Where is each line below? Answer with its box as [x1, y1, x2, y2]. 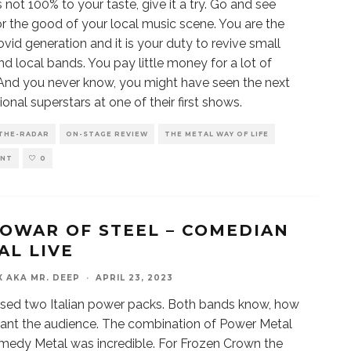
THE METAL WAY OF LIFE [165, 130, 269, 138]
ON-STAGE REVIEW [66, 130, 148, 138]
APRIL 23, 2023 [96, 273, 173, 283]
